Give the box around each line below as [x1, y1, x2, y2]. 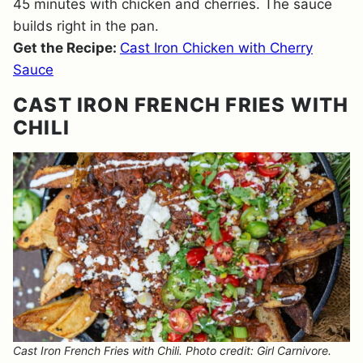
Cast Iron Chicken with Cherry [120, 40, 313, 56]
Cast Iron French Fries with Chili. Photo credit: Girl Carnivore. [13, 344, 331, 357]
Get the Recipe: [13, 40, 120, 56]
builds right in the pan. [13, 18, 159, 34]
